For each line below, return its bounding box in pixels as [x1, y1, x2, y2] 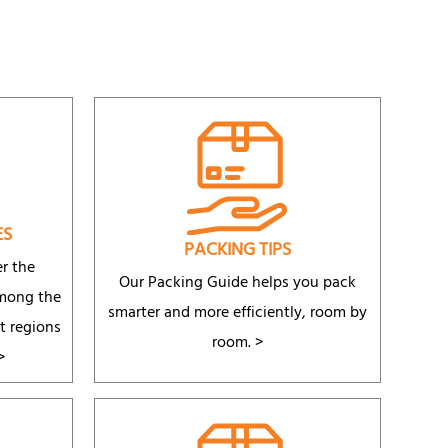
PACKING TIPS [184, 235, 291, 270]
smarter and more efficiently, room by [108, 299, 367, 330]
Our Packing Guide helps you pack [119, 269, 356, 300]
